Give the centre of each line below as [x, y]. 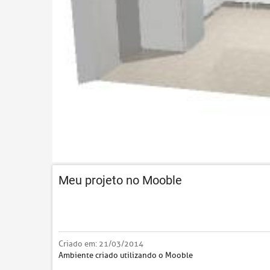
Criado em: [79, 243]
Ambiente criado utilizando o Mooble [126, 255]
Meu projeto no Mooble [120, 180]
